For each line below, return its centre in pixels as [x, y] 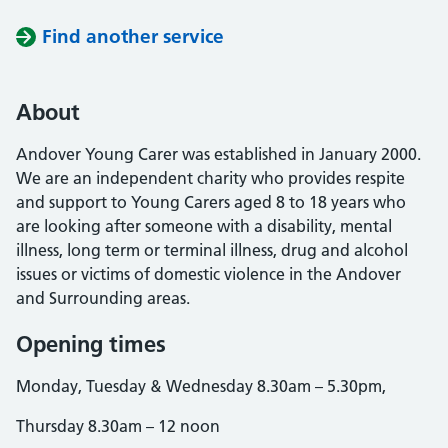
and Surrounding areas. [103, 298]
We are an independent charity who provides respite [210, 178]
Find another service [133, 36]
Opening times [91, 344]
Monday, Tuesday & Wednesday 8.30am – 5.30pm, [201, 386]
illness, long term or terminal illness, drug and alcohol [212, 250]
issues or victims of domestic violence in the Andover [208, 274]
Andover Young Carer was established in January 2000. [218, 154]
